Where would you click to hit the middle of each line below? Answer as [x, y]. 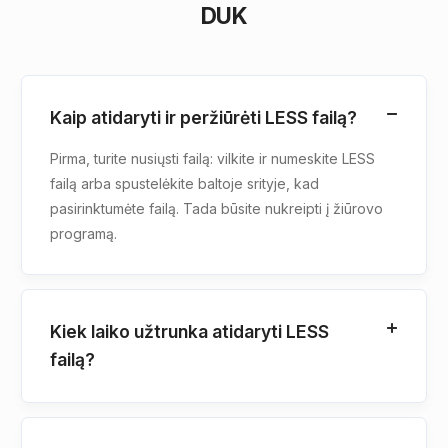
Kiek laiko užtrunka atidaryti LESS [189, 331]
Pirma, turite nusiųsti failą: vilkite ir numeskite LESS [212, 158]
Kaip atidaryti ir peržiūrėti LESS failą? [203, 117]
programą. [83, 233]
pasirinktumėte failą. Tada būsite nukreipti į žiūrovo [216, 208]
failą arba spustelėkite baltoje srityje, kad [184, 183]
